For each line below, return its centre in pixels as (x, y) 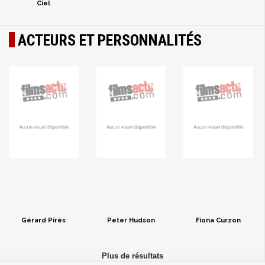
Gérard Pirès (44, 220)
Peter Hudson (131, 220)
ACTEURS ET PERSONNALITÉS (110, 40)
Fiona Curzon (218, 220)
